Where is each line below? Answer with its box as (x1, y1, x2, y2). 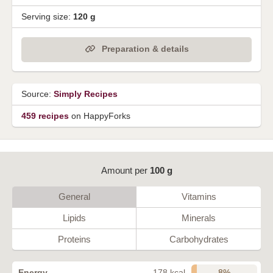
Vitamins (181, 191, 216, 202)
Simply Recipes (54, 88, 118, 99)
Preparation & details (101, 44, 189, 54)
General (58, 191, 90, 202)
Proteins (57, 233, 91, 244)
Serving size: (21, 12, 73, 22)
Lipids (62, 212, 86, 223)
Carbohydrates (169, 233, 229, 244)
